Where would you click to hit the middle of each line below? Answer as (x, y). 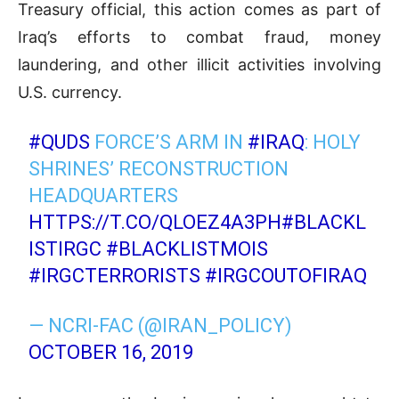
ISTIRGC (65, 248)
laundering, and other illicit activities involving (199, 64)
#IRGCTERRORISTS (115, 275)
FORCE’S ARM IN (169, 142)
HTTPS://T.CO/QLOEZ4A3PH (155, 222)
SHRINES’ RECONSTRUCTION (159, 168)
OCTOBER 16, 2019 (111, 352)
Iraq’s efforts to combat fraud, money (199, 37)
